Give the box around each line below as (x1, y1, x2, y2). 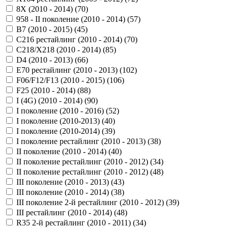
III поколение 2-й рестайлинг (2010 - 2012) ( (16, 198, 168, 207)
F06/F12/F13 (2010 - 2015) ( (16, 76, 109, 84)
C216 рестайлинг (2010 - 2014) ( (16, 35, 127, 44)
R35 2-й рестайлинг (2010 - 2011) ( (16, 218, 135, 227)
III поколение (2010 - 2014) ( (16, 188, 113, 196)
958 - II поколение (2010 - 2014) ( (16, 15, 130, 23)
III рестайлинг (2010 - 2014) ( (16, 208, 117, 217)
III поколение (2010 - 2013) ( (16, 178, 113, 186)
